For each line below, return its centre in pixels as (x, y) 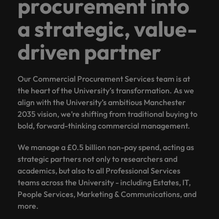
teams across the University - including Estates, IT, (104, 182)
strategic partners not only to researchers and (98, 159)
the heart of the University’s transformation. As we (106, 90)
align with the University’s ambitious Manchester (102, 102)
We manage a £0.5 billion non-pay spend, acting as (106, 147)
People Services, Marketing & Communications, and (107, 194)
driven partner (89, 51)
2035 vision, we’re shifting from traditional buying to (108, 114)
